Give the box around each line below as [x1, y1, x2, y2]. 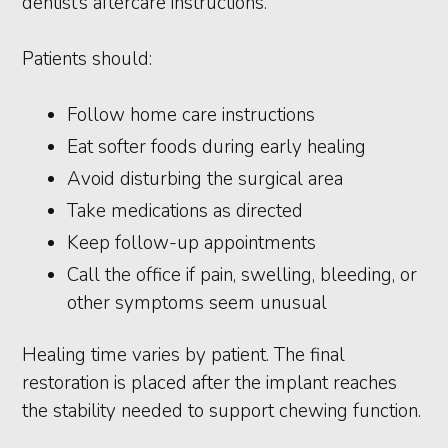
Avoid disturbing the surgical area [67, 166, 344, 193]
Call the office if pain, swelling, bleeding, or [67, 262, 418, 289]
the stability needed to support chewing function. [22, 398, 422, 425]
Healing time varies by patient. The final [22, 342, 346, 369]
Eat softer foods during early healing [67, 134, 367, 161]
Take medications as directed [67, 198, 304, 225]
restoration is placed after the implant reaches [22, 370, 398, 397]
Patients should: [22, 46, 153, 73]
